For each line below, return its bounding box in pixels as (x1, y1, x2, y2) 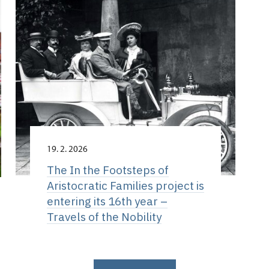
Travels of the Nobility (46, 210, 162, 224)
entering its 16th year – (46, 194, 168, 208)
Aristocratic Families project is (46, 178, 204, 193)
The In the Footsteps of (46, 163, 169, 177)
